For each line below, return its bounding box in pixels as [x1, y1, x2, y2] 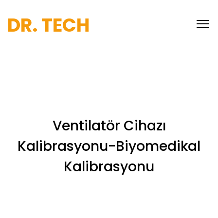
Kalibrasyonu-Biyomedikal [18, 137, 200, 156]
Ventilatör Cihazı [52, 116, 166, 135]
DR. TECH [7, 12, 90, 38]
